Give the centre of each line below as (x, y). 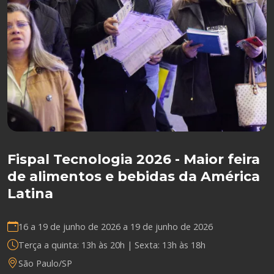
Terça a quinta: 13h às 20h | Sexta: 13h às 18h (112, 245)
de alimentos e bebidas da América (134, 176)
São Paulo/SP (45, 263)
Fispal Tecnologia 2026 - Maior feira (134, 159)
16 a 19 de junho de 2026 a (74, 226)
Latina (30, 194)
